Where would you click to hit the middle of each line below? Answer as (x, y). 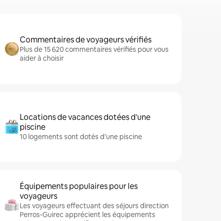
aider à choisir (42, 58)
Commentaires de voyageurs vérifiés (86, 40)
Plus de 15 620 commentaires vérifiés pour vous (94, 49)
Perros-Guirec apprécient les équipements (88, 215)
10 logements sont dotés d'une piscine (81, 137)
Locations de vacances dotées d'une (85, 117)
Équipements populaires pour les (79, 186)
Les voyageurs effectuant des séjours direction (94, 206)
